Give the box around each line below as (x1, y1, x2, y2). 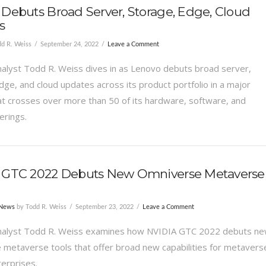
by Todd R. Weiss (14, 203, 66, 210)
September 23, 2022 (75, 203, 134, 210)
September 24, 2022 (40, 40, 99, 47)
